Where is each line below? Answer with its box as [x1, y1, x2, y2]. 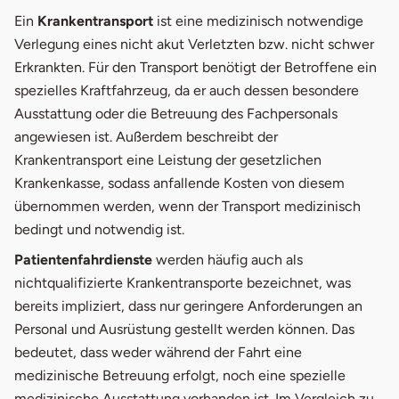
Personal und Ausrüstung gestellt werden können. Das [14, 321, 354, 338]
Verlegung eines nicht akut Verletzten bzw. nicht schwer [14, 36, 374, 53]
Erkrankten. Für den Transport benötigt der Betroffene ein [14, 59, 377, 77]
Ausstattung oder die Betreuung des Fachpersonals [14, 105, 338, 123]
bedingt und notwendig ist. [14, 221, 184, 239]
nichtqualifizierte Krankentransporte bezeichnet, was [14, 274, 351, 292]
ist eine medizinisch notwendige [153, 12, 363, 30]
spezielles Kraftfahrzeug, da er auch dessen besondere [14, 82, 359, 100]
